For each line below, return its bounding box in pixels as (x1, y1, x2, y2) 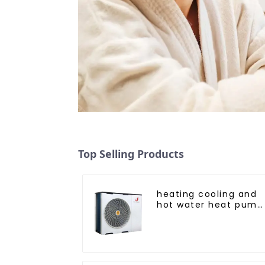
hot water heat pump (157, 198, 264, 211)
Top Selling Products (78, 146, 184, 161)
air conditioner (157, 209, 231, 221)
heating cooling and (157, 188, 257, 200)
